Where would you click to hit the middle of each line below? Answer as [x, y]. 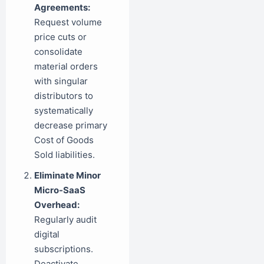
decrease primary [71, 125]
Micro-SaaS [60, 190]
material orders [66, 66]
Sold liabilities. [65, 154]
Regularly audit [65, 219]
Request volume [68, 22]
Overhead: [57, 204]
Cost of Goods [64, 140]
